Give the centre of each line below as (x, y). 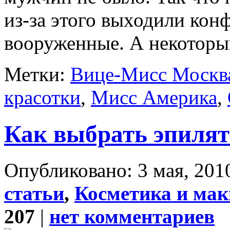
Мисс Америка (154, 98)
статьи (34, 194)
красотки (42, 98)
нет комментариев (132, 217)
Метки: (37, 74)
